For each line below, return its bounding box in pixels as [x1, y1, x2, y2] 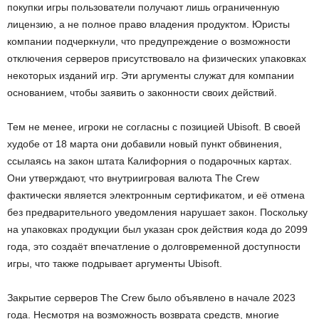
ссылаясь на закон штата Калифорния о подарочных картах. [7, 155, 292, 167]
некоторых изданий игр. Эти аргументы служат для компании [7, 69, 294, 81]
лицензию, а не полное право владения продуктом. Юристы [7, 18, 290, 30]
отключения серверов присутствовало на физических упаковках [7, 52, 306, 64]
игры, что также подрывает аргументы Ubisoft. [7, 257, 222, 269]
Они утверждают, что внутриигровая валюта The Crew [7, 172, 259, 184]
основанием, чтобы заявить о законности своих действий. [7, 86, 277, 98]
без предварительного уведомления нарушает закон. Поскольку [7, 206, 308, 218]
